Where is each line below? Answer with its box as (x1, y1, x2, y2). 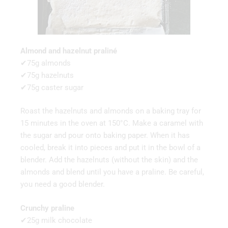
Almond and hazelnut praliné (20, 46, 117, 55)
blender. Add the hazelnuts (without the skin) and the (20, 155, 198, 165)
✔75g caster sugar (20, 82, 83, 92)
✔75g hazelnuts (20, 70, 74, 80)
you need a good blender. (20, 180, 105, 189)
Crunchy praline (20, 203, 74, 213)
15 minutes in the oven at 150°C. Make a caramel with (20, 119, 203, 128)
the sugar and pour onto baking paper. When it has (20, 131, 190, 140)
